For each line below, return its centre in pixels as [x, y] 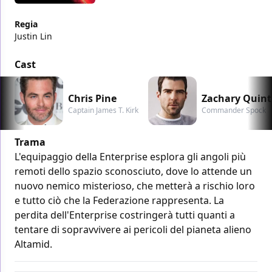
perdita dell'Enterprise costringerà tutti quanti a [125, 215]
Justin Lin [33, 36]
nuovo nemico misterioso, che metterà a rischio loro [135, 185]
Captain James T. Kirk [103, 110]
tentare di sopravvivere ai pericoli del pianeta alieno [133, 229]
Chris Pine [92, 98]
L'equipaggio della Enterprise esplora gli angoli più [130, 156]
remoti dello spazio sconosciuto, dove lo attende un [133, 171]
